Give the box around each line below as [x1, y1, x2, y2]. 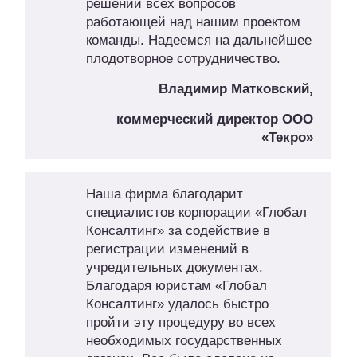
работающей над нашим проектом [85, 14, 300, 30]
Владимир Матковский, [159, 81, 313, 97]
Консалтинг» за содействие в [85, 223, 270, 239]
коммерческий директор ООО [116, 112, 313, 127]
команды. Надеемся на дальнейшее [85, 33, 312, 49]
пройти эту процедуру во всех [85, 315, 276, 331]
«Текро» [261, 130, 313, 146]
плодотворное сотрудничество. [85, 51, 280, 67]
